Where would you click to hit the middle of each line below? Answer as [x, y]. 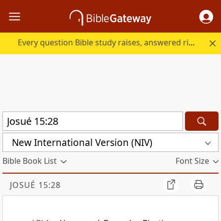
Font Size [192, 161]
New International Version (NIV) [82, 142]
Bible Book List [30, 161]
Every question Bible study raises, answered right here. [192, 43]
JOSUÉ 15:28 [35, 185]
